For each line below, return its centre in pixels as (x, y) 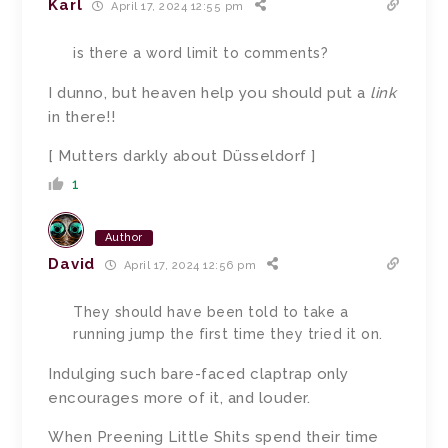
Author (123, 238)
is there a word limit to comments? (201, 53)
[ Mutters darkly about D (141, 156)
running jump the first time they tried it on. (228, 334)
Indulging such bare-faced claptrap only (198, 374)
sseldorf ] (279, 156)
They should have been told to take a (211, 312)
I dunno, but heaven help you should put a (209, 93)
